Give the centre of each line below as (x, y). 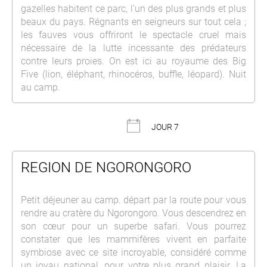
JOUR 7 (165, 127)
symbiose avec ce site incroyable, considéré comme (133, 253)
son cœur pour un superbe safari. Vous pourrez (133, 226)
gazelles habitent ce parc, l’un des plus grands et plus (133, 9)
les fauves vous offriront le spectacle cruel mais (133, 35)
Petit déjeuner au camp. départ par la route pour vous (133, 200)
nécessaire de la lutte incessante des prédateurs (133, 48)
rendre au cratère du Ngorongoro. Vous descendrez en (133, 213)
